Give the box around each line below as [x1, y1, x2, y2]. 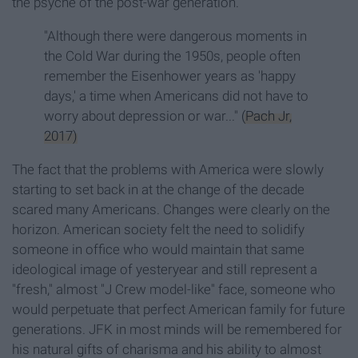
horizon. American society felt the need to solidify [12, 221, 304, 238]
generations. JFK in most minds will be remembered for [12, 321, 342, 338]
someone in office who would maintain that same [12, 241, 304, 258]
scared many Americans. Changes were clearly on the [12, 201, 330, 218]
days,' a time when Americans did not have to [44, 88, 308, 105]
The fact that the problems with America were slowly [12, 161, 324, 178]
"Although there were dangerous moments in [44, 28, 307, 45]
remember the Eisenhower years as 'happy [44, 68, 296, 85]
